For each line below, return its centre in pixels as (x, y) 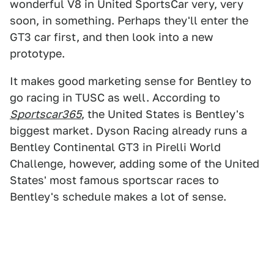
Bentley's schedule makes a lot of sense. (118, 197)
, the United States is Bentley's (163, 114)
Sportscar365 (46, 114)
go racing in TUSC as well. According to (115, 98)
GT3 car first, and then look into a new (112, 37)
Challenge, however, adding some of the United (135, 164)
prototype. (37, 54)
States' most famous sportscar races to (114, 180)
